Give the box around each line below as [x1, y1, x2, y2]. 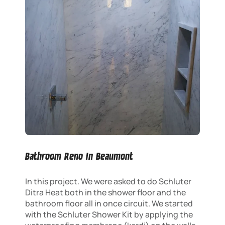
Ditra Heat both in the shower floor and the [25, 186, 186, 198]
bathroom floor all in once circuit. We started [25, 197, 193, 209]
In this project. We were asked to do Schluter [25, 175, 191, 187]
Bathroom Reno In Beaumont [25, 149, 133, 163]
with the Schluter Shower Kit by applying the [25, 208, 193, 220]
